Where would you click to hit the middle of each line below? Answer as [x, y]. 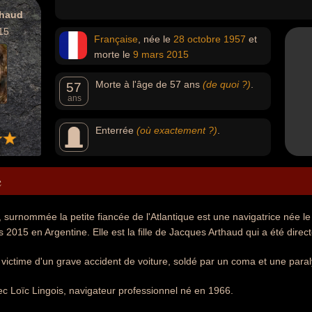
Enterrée [116, 130]
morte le [114, 54]
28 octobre [197, 39]
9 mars [148, 54]
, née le [156, 39]
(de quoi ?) [227, 84]
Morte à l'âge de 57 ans [149, 84]
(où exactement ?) [177, 130]
